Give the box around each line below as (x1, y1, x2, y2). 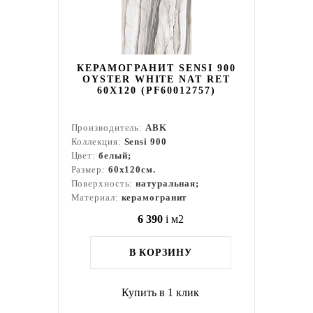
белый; (99, 150, 131, 161)
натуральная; (136, 178, 200, 189)
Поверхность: (71, 178, 136, 189)
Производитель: (71, 122, 146, 133)
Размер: (71, 164, 108, 175)
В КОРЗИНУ (129, 247, 192, 258)
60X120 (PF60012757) (97, 85, 216, 96)
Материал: (71, 192, 122, 203)
